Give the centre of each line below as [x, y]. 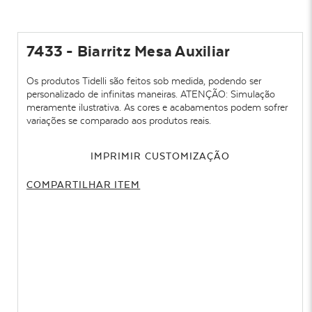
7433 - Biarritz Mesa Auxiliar [128, 51]
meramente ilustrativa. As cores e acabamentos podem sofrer [157, 107]
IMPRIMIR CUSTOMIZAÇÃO [160, 156]
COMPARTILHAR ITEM [84, 185]
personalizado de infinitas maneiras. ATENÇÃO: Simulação [151, 94]
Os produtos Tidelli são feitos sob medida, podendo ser [144, 81]
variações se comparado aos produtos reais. [119, 120]
